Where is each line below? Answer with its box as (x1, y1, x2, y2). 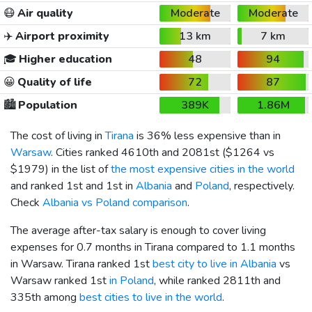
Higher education (16, 51, 112, 67)
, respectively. (229, 178, 295, 194)
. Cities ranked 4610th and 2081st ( (51, 144, 226, 160)
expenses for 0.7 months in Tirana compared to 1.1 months (10, 239, 295, 255)
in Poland (109, 272, 154, 288)
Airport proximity (13, 28, 109, 44)
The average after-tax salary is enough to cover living (10, 222, 266, 238)
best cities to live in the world (79, 289, 222, 305)
